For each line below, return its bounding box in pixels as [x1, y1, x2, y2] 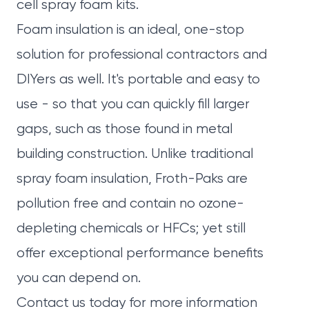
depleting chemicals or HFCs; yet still [17, 221, 246, 237]
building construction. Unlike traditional [17, 147, 253, 162]
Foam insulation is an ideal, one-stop [17, 23, 244, 38]
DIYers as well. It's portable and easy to [17, 72, 260, 88]
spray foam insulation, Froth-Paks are [17, 172, 248, 187]
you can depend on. [17, 271, 141, 286]
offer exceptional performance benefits [17, 246, 263, 261]
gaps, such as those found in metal [17, 122, 232, 137]
